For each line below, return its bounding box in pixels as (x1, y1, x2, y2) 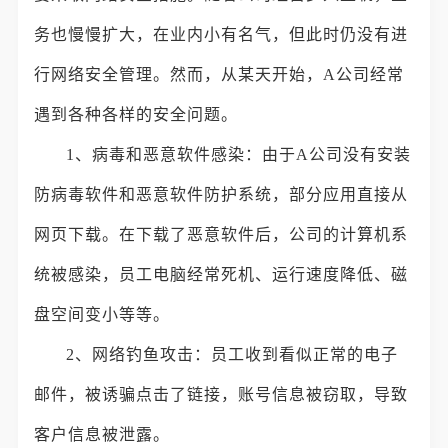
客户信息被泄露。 (34, 426, 171, 443)
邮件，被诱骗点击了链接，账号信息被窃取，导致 (34, 386, 409, 403)
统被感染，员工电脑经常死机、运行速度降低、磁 (34, 266, 409, 283)
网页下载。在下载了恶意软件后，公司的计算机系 (34, 226, 409, 243)
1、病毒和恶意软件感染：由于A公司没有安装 (66, 146, 412, 163)
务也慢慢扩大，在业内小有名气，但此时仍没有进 (34, 26, 409, 43)
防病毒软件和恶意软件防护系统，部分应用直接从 (34, 186, 409, 203)
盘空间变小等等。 (34, 306, 171, 323)
